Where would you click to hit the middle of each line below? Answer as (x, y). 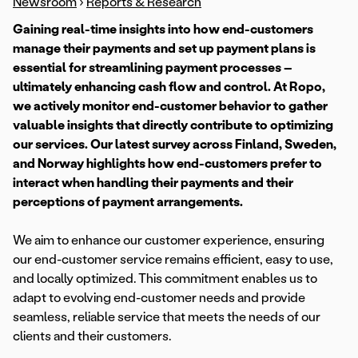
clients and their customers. (92, 336)
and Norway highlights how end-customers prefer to (167, 164)
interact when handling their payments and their (153, 183)
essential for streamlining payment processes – (153, 68)
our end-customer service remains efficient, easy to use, (173, 260)
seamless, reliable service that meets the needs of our (167, 317)
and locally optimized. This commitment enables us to (165, 279)
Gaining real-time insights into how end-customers (163, 30)
